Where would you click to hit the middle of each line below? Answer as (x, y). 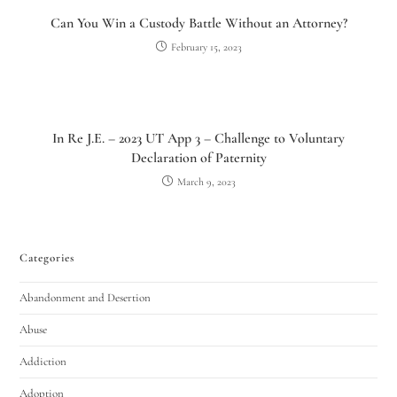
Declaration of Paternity (198, 157)
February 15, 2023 (206, 47)
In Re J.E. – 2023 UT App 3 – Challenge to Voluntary (198, 138)
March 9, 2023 (206, 181)
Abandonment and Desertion (86, 297)
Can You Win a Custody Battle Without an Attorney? (198, 23)
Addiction (43, 361)
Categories (47, 257)
